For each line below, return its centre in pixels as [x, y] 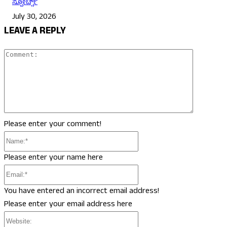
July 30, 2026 [34, 17]
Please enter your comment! [53, 124]
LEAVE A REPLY [35, 32]
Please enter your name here [53, 158]
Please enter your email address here [68, 204]
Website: [152, 217]
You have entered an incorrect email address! [82, 191]
